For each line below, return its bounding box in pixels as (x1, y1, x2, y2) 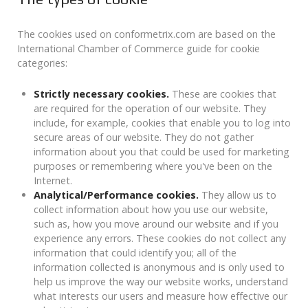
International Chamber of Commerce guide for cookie (17, 42, 260, 56)
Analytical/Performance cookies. (34, 188, 199, 202)
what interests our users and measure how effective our (34, 289, 287, 303)
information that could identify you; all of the (34, 246, 236, 260)
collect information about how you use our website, (34, 203, 268, 217)
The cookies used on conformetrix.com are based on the (17, 27, 276, 41)
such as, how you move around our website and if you (34, 217, 278, 231)
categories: (17, 56, 67, 70)
